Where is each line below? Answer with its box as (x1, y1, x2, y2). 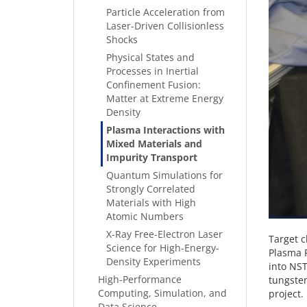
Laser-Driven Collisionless (106, 19, 224, 32)
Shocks (106, 33, 138, 46)
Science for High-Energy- (106, 241, 219, 254)
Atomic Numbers (106, 210, 184, 223)
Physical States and (106, 51, 195, 64)
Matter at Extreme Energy (106, 92, 223, 105)
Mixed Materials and (106, 137, 202, 150)
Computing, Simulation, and (98, 286, 227, 299)
